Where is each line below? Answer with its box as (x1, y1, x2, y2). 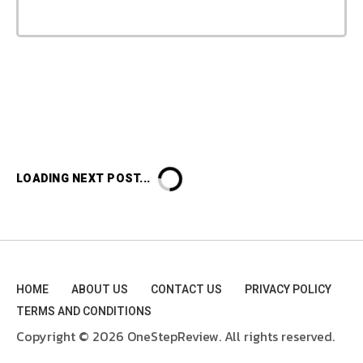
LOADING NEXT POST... (16, 169, 150, 187)
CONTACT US (151, 280, 222, 298)
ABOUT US (71, 280, 128, 298)
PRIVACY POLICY (245, 280, 331, 298)
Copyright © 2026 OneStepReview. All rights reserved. (16, 326, 335, 346)
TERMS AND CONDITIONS (16, 302, 152, 320)
